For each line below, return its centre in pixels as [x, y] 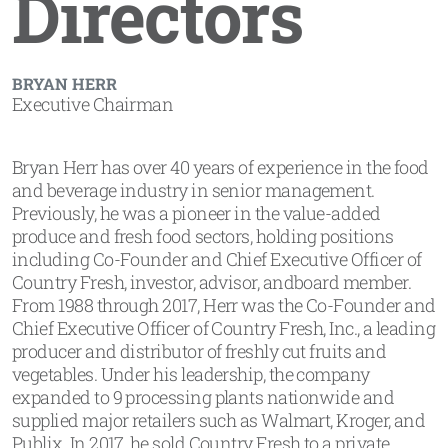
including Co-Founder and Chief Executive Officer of [217, 259]
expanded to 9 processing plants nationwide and [203, 397]
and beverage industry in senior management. [193, 190]
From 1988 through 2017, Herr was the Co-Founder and [224, 305]
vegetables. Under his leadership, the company [191, 374]
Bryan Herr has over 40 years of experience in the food [220, 167]
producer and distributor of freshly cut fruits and [199, 351]
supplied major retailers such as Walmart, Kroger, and [219, 420]
